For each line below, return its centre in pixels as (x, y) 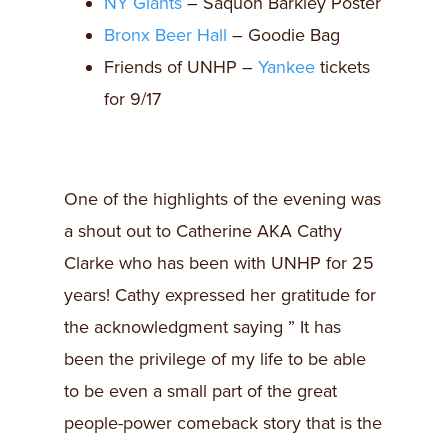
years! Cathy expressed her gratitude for (220, 294)
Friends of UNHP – (181, 66)
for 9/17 (132, 98)
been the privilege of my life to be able (215, 358)
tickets (342, 66)
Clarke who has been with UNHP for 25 (219, 262)
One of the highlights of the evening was (222, 198)
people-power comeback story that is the (223, 422)
